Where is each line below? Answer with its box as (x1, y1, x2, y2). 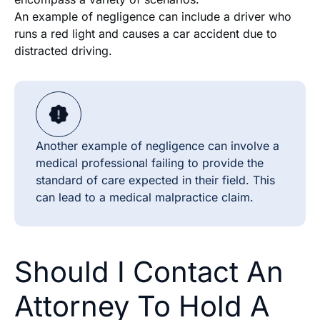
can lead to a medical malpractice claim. (36, 189, 254, 204)
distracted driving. (14, 43, 112, 58)
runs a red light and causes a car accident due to (14, 26, 277, 41)
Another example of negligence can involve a (36, 138, 279, 153)
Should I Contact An (14, 254, 284, 289)
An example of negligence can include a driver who (14, 9, 291, 24)
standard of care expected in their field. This (36, 172, 275, 187)
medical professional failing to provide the (36, 155, 264, 170)
